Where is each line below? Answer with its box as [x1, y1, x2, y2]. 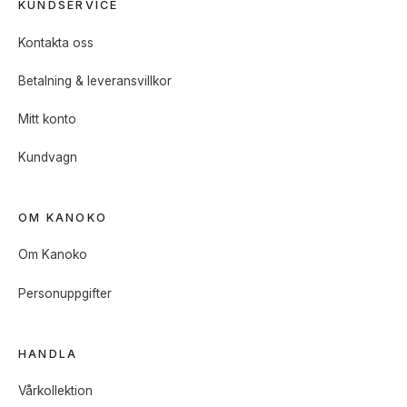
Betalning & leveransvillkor [18, 73, 172, 88]
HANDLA [18, 346, 78, 361]
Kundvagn [18, 150, 77, 165]
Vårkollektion [18, 383, 93, 399]
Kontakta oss [18, 35, 94, 50]
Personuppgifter [18, 285, 112, 301]
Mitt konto [18, 111, 76, 126]
